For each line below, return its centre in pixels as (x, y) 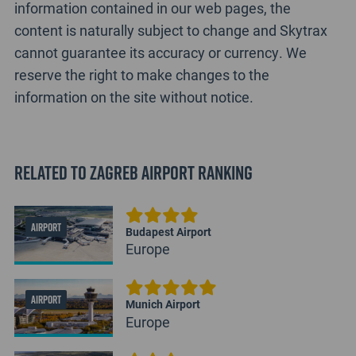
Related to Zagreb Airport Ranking (133, 173)
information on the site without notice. (133, 97)
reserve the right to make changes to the (141, 75)
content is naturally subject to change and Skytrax (170, 31)
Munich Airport (163, 304)
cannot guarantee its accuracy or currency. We (160, 53)
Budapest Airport (168, 231)
